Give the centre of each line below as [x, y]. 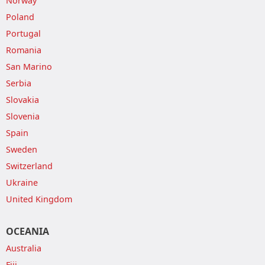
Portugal [23, 33]
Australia [24, 248]
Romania [24, 50]
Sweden [22, 149]
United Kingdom [39, 199]
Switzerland [29, 166]
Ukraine [22, 182]
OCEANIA [28, 231]
